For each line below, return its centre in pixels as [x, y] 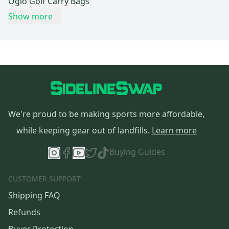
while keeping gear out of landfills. [83, 131]
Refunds [24, 212]
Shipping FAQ [34, 196]
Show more [30, 17]
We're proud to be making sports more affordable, [106, 114]
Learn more [174, 131]
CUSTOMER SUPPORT [44, 179]
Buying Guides [137, 152]
